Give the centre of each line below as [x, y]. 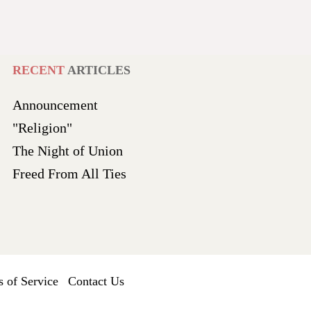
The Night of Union [68, 151]
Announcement [56, 105]
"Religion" [43, 128]
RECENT [40, 70]
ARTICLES [99, 70]
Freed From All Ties [70, 174]
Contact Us [96, 281]
